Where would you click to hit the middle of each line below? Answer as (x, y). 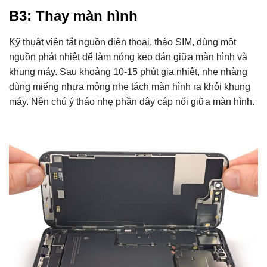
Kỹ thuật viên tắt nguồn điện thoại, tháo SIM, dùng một (122, 42)
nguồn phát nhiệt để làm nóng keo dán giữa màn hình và (128, 57)
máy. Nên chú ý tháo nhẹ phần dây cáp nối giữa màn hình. (132, 102)
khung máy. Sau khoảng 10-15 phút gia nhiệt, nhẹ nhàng (128, 72)
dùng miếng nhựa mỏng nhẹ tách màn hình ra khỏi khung (130, 87)
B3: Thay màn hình (73, 16)
